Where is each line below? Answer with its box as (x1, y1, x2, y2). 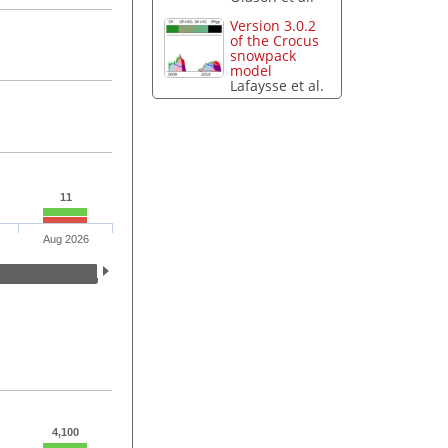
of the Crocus (230, 31, 320, 51)
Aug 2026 (42, 233, 89, 246)
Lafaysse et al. (230, 76, 325, 96)
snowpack (230, 46, 297, 66)
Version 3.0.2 (230, 16, 317, 36)
